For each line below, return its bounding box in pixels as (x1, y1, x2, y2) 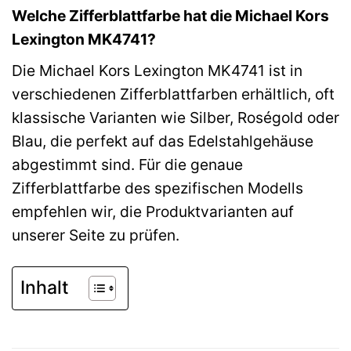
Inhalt (20, 277, 69, 299)
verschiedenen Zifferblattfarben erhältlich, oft (12, 85, 335, 103)
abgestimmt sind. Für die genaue (12, 155, 243, 174)
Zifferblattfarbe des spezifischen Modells (12, 179, 303, 197)
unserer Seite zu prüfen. (12, 226, 179, 244)
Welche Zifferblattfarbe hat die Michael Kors (12, 6, 329, 26)
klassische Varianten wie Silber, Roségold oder (12, 108, 339, 127)
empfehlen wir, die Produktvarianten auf (12, 202, 294, 221)
